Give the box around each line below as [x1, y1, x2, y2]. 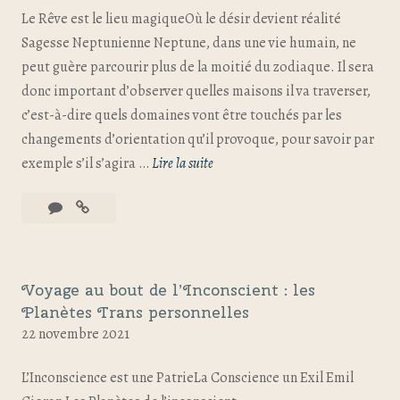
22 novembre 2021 [21, 323, 129, 344]
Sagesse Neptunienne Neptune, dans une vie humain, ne [21, 33, 356, 53]
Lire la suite [152, 154, 213, 173]
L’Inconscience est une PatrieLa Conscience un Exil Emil [21, 367, 354, 387]
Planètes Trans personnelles [21, 301, 249, 322]
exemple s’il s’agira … [21, 154, 152, 173]
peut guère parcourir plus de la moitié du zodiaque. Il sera [21, 57, 374, 77]
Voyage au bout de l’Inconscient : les [21, 279, 315, 300]
